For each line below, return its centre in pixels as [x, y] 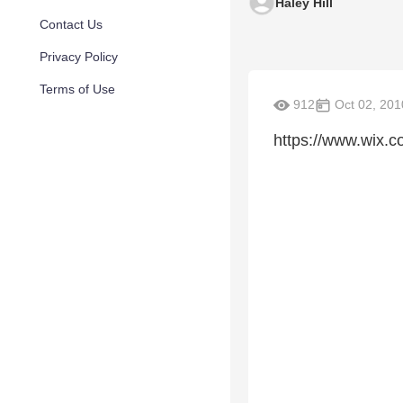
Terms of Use [77, 89]
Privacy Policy [79, 57]
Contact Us [71, 24]
